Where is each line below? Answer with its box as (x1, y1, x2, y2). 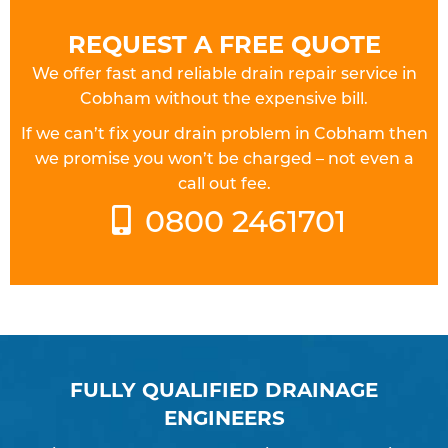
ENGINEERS (163, 403, 285, 430)
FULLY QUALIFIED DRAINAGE (70, 375, 378, 402)
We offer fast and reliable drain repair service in (31, 62, 417, 83)
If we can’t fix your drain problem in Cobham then (20, 122, 428, 143)
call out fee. (177, 172, 271, 193)
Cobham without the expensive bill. (80, 87, 368, 108)
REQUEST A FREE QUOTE (67, 27, 381, 59)
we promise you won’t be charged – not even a (34, 147, 414, 168)
